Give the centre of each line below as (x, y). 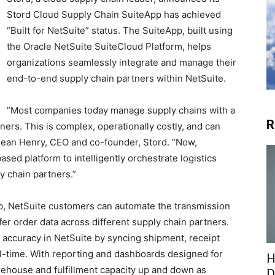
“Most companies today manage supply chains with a (121, 110)
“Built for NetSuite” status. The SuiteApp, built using (120, 31)
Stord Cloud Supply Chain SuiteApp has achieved (114, 15)
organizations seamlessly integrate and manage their (122, 63)
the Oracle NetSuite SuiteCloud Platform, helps (109, 47)
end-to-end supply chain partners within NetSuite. (116, 79)
